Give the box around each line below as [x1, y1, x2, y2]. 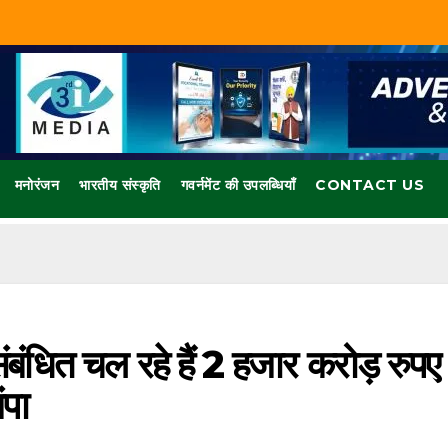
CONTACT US [315, 176, 425, 195]
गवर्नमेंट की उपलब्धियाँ [180, 176, 296, 195]
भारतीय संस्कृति [79, 176, 161, 195]
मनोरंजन [14, 176, 60, 195]
